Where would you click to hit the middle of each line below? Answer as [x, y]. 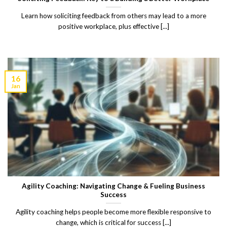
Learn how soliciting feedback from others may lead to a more [113, 16]
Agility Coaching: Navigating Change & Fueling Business [113, 186]
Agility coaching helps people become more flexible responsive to [113, 212]
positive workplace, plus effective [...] [113, 27]
